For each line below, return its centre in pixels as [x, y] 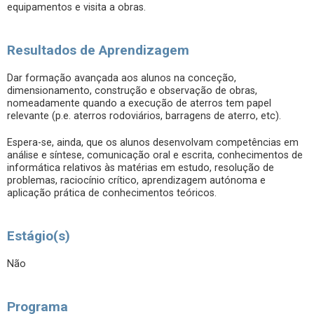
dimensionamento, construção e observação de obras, [132, 91]
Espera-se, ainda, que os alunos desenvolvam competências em [153, 143]
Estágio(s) [39, 236]
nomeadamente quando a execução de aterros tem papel [139, 103]
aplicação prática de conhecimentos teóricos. [112, 193]
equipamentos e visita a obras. [76, 7]
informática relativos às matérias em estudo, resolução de [141, 168]
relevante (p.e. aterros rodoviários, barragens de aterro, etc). [144, 116]
